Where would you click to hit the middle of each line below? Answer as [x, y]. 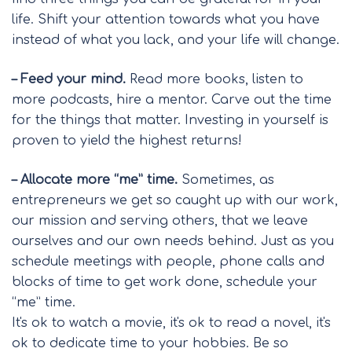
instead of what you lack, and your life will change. [176, 40]
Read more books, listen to [214, 79]
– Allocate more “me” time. [95, 180]
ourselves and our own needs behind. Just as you [173, 241]
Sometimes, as [226, 180]
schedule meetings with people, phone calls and [168, 261]
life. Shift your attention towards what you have [166, 19]
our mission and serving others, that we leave [160, 220]
